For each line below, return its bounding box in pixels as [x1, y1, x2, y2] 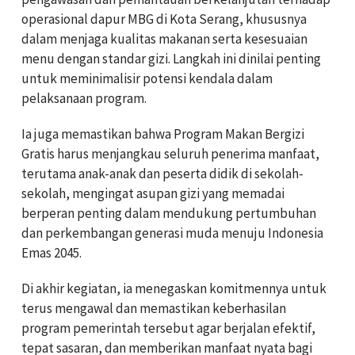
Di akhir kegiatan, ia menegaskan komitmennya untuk [21, 280, 326, 298]
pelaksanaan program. [21, 90, 147, 108]
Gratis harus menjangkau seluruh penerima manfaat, [21, 145, 319, 163]
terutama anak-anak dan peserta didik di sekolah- [21, 165, 303, 183]
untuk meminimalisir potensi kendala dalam [21, 70, 273, 88]
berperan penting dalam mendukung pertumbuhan [21, 204, 316, 223]
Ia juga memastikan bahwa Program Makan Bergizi [21, 125, 304, 143]
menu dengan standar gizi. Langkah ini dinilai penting [21, 50, 321, 68]
